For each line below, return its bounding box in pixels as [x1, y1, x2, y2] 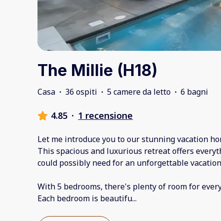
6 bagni [181, 86, 208, 98]
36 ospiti [65, 86, 97, 98]
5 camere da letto [107, 86, 171, 98]
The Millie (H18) [37, 61, 157, 80]
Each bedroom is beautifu [37, 193, 132, 204]
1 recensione [78, 110, 133, 122]
